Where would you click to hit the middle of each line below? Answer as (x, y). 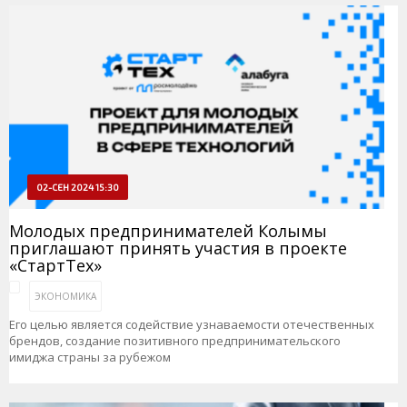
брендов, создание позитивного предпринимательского (175, 341)
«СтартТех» (55, 265)
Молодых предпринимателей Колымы (168, 231)
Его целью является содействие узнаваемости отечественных (192, 324)
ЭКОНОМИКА (65, 296)
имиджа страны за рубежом (90, 357)
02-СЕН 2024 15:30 (78, 187)
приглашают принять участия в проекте (178, 248)
